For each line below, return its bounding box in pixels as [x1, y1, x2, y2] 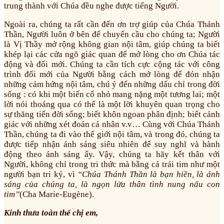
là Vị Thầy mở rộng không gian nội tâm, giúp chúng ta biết [4, 39, 220, 49]
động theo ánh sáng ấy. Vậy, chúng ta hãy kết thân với [4, 149, 220, 159]
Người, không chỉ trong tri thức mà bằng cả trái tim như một [4, 159, 220, 169]
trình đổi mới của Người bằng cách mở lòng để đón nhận [4, 69, 220, 79]
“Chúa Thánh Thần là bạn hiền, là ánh [77, 169, 220, 179]
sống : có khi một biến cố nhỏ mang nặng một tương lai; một [4, 89, 220, 99]
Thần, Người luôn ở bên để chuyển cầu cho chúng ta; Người [4, 29, 220, 39]
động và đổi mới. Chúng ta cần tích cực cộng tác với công [4, 59, 220, 69]
